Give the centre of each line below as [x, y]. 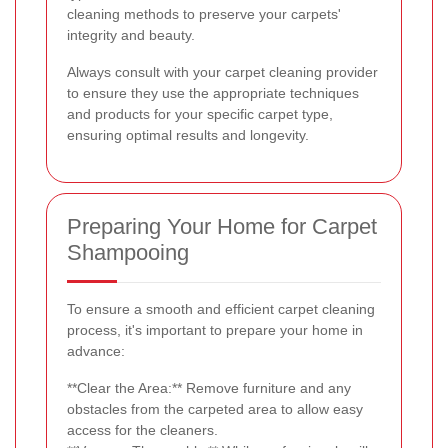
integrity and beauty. [131, 34]
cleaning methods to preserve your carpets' [204, 13]
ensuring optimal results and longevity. [188, 134]
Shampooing [128, 252]
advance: [96, 350]
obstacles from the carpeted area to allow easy [215, 408]
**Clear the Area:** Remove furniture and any [209, 387]
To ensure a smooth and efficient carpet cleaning [221, 308]
